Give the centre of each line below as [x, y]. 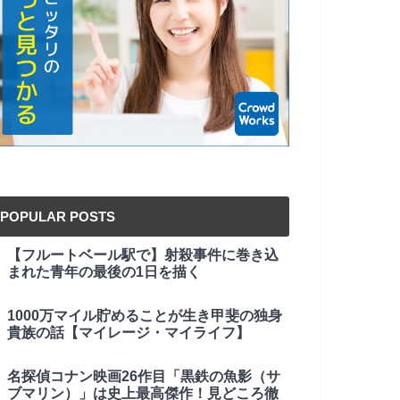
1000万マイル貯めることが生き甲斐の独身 [145, 315]
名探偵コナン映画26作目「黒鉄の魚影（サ [144, 376]
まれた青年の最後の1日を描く [104, 271]
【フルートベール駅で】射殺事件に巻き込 [143, 254]
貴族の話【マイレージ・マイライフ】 [129, 332]
